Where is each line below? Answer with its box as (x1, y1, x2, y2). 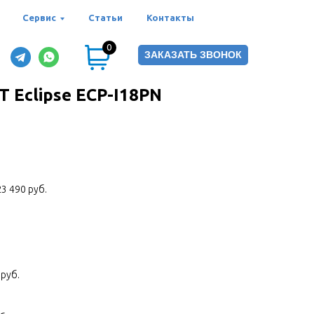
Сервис (22, 13, 56, 22)
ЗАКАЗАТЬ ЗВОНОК (144, 49, 242, 60)
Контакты (146, 13, 194, 22)
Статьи (88, 13, 123, 22)
